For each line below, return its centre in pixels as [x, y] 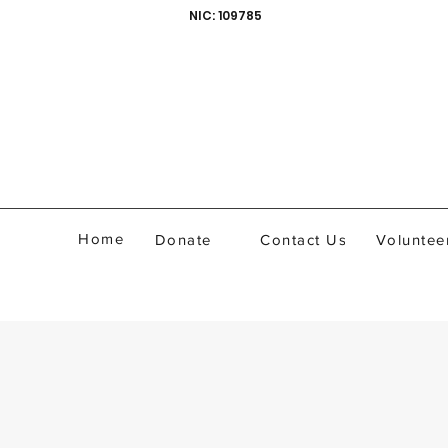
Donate [183, 239]
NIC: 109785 [225, 15]
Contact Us [303, 239]
